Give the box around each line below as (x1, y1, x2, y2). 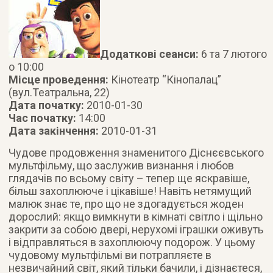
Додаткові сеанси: (100, 48, 199, 60)
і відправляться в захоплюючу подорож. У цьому (9, 236, 256, 249)
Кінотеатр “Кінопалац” (111, 73, 222, 86)
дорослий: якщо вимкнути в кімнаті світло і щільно (9, 210, 263, 223)
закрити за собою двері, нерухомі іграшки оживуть (9, 223, 264, 236)
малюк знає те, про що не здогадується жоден (9, 197, 244, 210)
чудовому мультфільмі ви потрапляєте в (9, 249, 212, 261)
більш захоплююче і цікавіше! (9, 185, 157, 197)
